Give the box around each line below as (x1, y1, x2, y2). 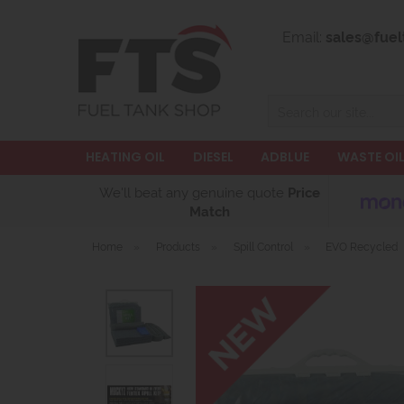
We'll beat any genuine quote (99, 182, 289, 201)
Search (269, 97, 308, 113)
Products (155, 238, 200, 253)
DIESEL (192, 148, 234, 166)
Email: (281, 26, 326, 46)
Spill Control (233, 238, 293, 253)
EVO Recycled (326, 238, 399, 253)
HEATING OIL (86, 148, 165, 166)
